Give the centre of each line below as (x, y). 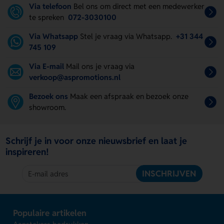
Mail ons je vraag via (100, 66)
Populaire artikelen (50, 213)
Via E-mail (47, 66)
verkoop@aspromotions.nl (75, 77)
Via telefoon (50, 6)
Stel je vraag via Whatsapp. (127, 36)
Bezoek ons (49, 96)
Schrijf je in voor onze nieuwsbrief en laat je (96, 141)
